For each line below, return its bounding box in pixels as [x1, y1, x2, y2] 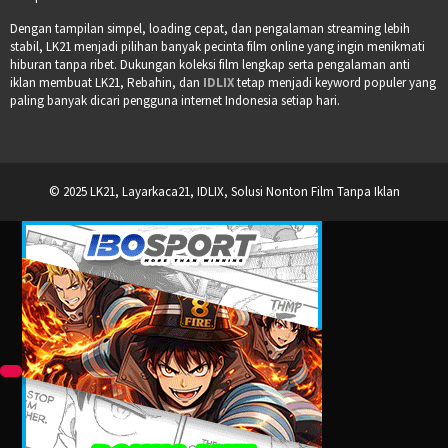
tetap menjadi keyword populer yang [237, 74, 436, 92]
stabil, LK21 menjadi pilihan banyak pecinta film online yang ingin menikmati [10, 38, 425, 56]
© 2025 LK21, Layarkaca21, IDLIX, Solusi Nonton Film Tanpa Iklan [48, 183, 400, 201]
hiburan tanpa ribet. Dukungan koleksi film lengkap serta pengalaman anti [10, 56, 410, 74]
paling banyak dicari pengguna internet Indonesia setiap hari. [10, 92, 340, 110]
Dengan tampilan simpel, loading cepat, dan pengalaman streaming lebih [10, 20, 410, 38]
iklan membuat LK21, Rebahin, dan [10, 74, 203, 92]
